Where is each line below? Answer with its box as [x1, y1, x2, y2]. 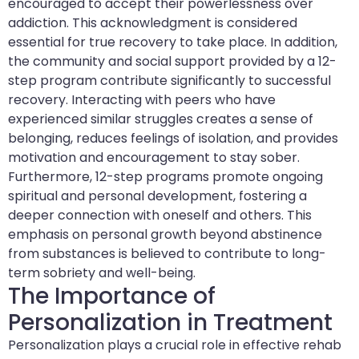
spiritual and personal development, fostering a [8, 186, 307, 205]
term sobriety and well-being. [8, 263, 196, 282]
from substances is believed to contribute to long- [8, 244, 326, 263]
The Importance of [8, 280, 216, 312]
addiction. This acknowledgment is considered [8, 13, 297, 32]
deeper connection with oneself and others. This [8, 205, 312, 224]
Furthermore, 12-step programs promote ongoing [8, 167, 323, 186]
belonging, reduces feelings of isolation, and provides [8, 128, 338, 147]
